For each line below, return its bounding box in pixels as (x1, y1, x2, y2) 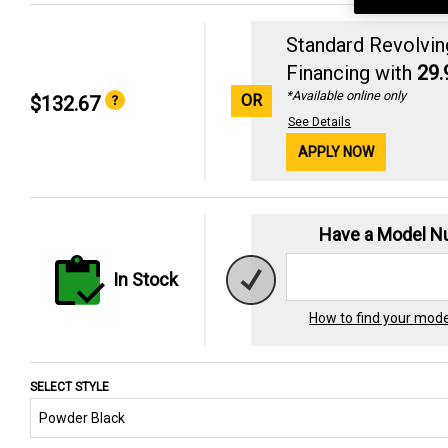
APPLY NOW (297, 143, 374, 160)
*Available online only (285, 87, 406, 103)
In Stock (113, 269, 179, 291)
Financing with (285, 60, 417, 85)
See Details (287, 114, 351, 129)
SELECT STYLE (30, 379, 109, 394)
